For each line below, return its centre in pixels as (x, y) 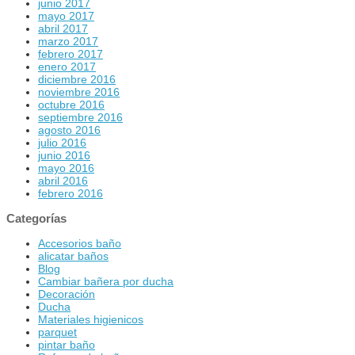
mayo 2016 (66, 168)
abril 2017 (63, 28)
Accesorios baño (80, 243)
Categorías (36, 218)
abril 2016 (63, 180)
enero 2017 (67, 66)
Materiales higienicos (91, 319)
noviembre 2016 (79, 92)
